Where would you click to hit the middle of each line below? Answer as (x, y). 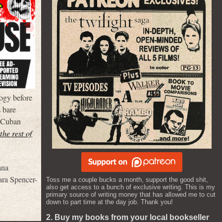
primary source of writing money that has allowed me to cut (131, 194)
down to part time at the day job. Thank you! (110, 202)
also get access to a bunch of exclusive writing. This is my (131, 187)
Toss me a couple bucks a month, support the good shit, (127, 180)
